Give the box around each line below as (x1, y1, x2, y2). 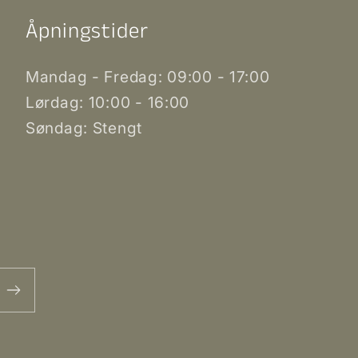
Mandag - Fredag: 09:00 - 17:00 (26, 67, 270, 87)
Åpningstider (26, 16, 149, 48)
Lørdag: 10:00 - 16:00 (26, 93, 190, 113)
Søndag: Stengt (26, 118, 143, 138)
